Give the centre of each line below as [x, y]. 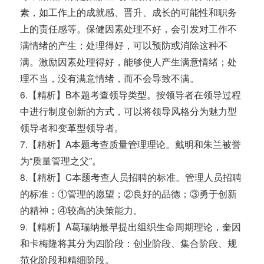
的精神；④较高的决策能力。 [82, 210]
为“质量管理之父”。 [61, 161]
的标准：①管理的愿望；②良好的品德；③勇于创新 [129, 194]
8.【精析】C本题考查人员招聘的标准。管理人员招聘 [131, 177]
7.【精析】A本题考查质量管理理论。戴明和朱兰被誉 [131, 144]
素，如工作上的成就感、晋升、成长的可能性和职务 [129, 12]
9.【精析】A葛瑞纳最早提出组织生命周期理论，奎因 [131, 227]
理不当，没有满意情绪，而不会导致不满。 [110, 78]
